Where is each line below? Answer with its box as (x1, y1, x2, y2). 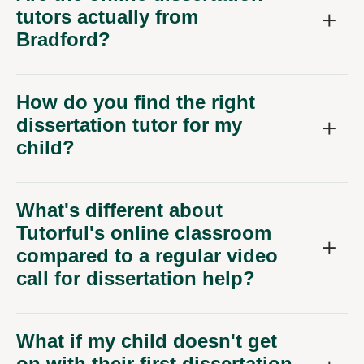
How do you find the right (16, 91, 255, 114)
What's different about (16, 199, 223, 222)
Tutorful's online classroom (16, 222, 271, 245)
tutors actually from (16, 6, 198, 28)
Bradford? (16, 28, 110, 51)
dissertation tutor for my (16, 114, 242, 136)
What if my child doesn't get (16, 330, 277, 353)
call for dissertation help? (16, 267, 255, 290)
